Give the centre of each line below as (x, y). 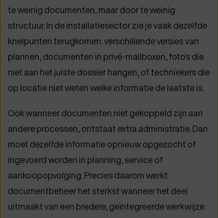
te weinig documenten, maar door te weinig (91, 10)
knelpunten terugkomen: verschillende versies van (103, 41)
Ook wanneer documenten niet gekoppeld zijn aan (105, 113)
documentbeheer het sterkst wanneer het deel (98, 191)
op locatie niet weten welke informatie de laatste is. (106, 88)
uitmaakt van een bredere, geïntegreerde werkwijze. (107, 207)
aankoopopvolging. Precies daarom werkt (88, 176)
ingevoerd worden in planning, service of (85, 160)
